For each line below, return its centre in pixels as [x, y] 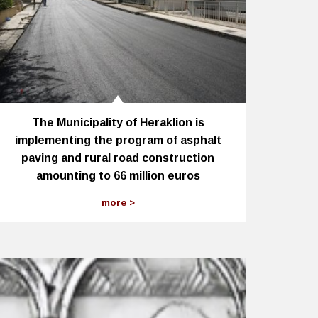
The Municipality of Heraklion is [118, 123]
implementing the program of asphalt [118, 141]
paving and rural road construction [118, 158]
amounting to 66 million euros [118, 176]
